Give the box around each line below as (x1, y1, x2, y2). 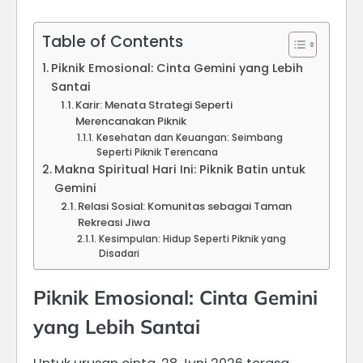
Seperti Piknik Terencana (96, 146, 218, 160)
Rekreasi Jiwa (78, 215, 151, 231)
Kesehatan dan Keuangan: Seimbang (96, 131, 283, 145)
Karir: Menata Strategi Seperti (75, 97, 233, 113)
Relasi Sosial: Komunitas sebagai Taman (78, 199, 293, 215)
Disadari (98, 247, 139, 261)
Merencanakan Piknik (75, 113, 187, 130)
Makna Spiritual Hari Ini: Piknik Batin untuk (53, 161, 305, 178)
